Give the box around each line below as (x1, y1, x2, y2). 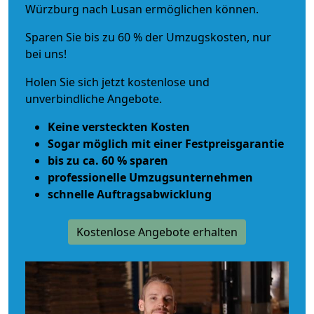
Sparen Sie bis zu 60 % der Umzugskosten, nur (25, 29, 271, 45)
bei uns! (25, 46, 67, 62)
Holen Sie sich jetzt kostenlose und (25, 74, 210, 90)
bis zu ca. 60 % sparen (48, 152, 168, 168)
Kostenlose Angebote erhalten (76, 224, 238, 240)
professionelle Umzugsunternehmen (48, 169, 253, 185)
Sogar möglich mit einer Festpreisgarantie (48, 135, 284, 151)
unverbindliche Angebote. (25, 90, 162, 107)
